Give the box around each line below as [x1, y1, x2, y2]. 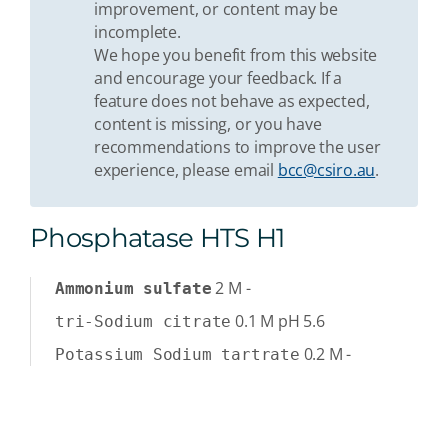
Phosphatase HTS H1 [30, 221, 285, 253]
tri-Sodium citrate [55, 311, 232, 331]
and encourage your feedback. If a [94, 66, 343, 89]
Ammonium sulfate [55, 278, 212, 298]
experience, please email [94, 158, 278, 181]
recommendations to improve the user [94, 135, 381, 158]
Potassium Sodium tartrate [55, 344, 300, 364]
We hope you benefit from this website [94, 43, 378, 66]
